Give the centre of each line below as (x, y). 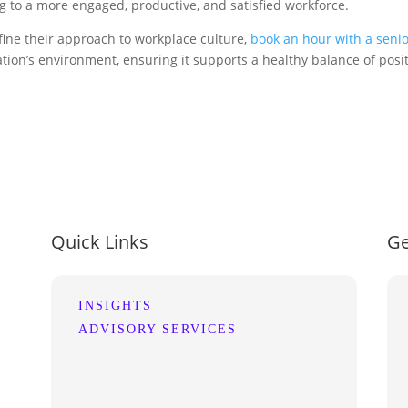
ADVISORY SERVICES (157, 330)
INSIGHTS (115, 306)
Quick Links (99, 242)
